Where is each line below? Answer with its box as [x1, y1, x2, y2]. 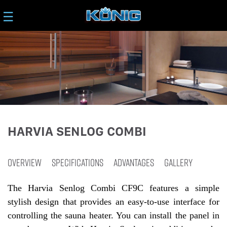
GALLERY [164, 156, 193, 169]
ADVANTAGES [113, 156, 154, 169]
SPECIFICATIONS [52, 156, 103, 169]
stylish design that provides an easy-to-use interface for [8, 197, 219, 207]
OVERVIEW [8, 156, 42, 169]
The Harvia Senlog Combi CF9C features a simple [8, 183, 219, 194]
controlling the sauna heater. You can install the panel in [8, 210, 219, 221]
